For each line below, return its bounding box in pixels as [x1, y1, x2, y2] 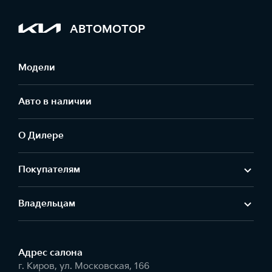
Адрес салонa [18, 247, 83, 259]
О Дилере [18, 130, 64, 142]
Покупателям [18, 164, 80, 176]
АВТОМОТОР [70, 22, 145, 36]
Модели [18, 62, 55, 74]
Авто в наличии [18, 96, 92, 108]
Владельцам [18, 198, 75, 210]
